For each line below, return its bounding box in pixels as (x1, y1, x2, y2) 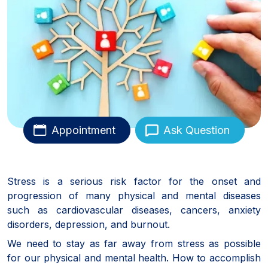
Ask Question (163, 123, 230, 136)
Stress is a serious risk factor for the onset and (7, 175, 261, 187)
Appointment (51, 123, 115, 136)
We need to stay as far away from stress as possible (7, 237, 261, 249)
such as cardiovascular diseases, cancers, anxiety (7, 203, 261, 216)
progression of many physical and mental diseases (7, 189, 261, 202)
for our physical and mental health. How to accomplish (7, 251, 261, 264)
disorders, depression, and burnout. (7, 218, 170, 230)
